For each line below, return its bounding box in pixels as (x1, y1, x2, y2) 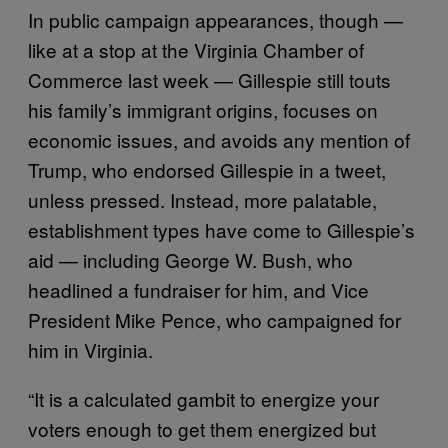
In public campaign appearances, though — (28, 5, 403, 33)
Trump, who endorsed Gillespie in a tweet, (28, 155, 386, 183)
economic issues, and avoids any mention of (28, 125, 410, 153)
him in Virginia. (28, 335, 153, 363)
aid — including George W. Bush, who (28, 245, 353, 273)
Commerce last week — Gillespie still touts (28, 65, 391, 93)
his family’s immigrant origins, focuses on (28, 95, 378, 123)
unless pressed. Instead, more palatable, (28, 185, 377, 213)
